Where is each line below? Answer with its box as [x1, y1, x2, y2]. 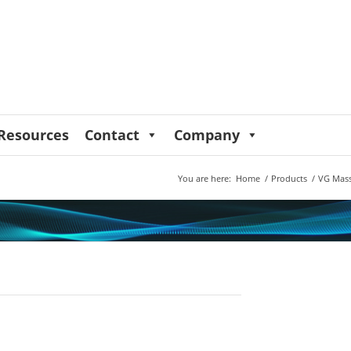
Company [174, 125, 241, 144]
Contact [85, 125, 140, 144]
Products [270, 172, 307, 184]
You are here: [177, 172, 231, 184]
